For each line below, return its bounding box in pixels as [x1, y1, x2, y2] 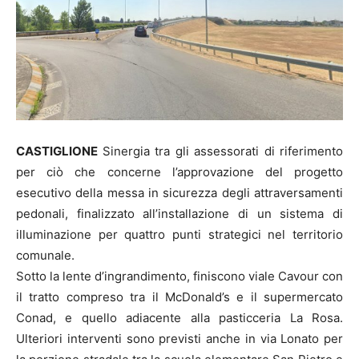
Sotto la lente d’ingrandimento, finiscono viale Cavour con [16, 268, 343, 284]
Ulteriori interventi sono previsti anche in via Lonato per [16, 331, 343, 347]
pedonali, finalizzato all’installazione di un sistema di [16, 206, 343, 222]
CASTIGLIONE [16, 143, 103, 159]
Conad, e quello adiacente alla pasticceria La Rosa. [16, 310, 343, 326]
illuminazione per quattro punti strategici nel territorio [16, 227, 343, 243]
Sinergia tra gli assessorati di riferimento [102, 143, 343, 159]
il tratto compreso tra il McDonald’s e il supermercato [16, 289, 343, 305]
